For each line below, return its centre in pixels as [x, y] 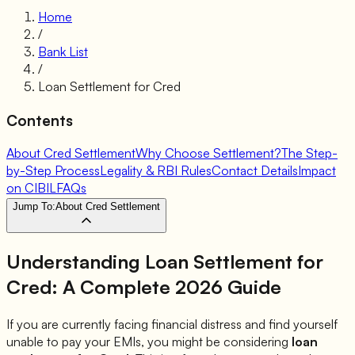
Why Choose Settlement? [208, 153]
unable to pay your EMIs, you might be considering [149, 342]
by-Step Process [53, 171]
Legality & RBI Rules [156, 171]
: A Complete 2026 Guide [166, 287]
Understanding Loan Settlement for [165, 262]
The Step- [309, 153]
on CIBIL [31, 188]
